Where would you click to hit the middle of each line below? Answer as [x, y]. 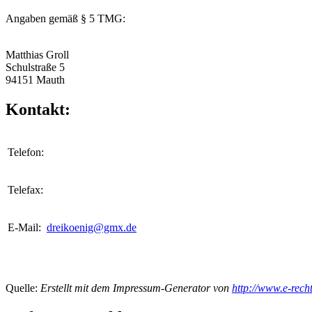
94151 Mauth [35, 80]
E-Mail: [24, 228]
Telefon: [26, 153]
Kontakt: [38, 110]
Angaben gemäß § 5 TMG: [65, 19]
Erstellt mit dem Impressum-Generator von [136, 288]
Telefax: [25, 190]
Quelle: [23, 288]
